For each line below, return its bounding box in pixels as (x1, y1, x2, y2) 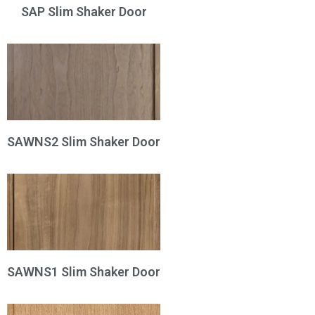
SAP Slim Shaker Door (20, 4, 147, 20)
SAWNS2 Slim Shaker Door (7, 134, 160, 150)
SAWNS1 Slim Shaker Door (7, 264, 160, 280)
